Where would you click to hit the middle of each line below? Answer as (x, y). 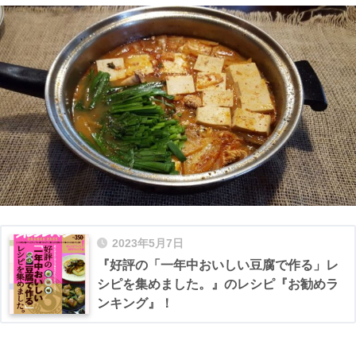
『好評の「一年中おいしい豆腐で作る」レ (218, 265)
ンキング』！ (135, 304)
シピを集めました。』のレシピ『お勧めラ (218, 284)
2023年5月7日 (148, 244)
